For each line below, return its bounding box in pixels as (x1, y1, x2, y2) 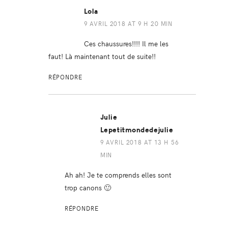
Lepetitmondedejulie (100, 126, 174, 135)
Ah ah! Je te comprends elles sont (64, 169, 172, 180)
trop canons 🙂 (64, 182, 111, 193)
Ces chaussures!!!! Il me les (83, 38, 168, 49)
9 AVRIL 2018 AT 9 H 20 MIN (83, 19, 173, 28)
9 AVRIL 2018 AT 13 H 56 (100, 138, 179, 147)
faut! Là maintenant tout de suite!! (48, 51, 156, 62)
